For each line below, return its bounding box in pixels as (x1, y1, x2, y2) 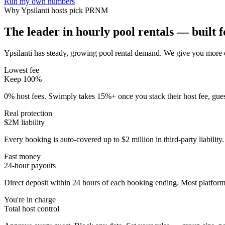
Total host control (4, 204, 59, 213)
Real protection (4, 108, 52, 118)
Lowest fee (4, 65, 39, 74)
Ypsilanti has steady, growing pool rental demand (4, 48, 160, 57)
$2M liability (4, 118, 45, 127)
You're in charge (4, 195, 56, 204)
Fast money (4, 152, 41, 161)
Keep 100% (4, 74, 42, 83)
